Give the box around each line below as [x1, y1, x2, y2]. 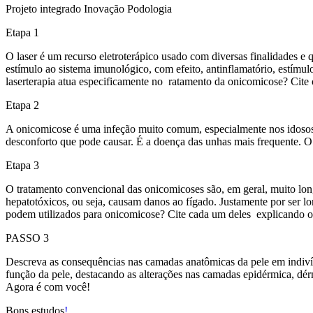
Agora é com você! [6, 280, 90, 293]
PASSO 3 [6, 231, 49, 244]
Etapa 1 [6, 26, 39, 38]
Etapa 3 [6, 159, 39, 171]
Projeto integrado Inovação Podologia [6, 2, 172, 15]
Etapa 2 [6, 99, 39, 111]
